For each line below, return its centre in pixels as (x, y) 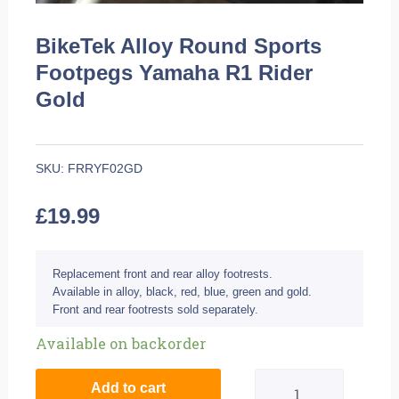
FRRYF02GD (106, 169)
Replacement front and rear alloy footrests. (163, 273)
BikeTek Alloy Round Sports (179, 45)
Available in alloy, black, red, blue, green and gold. (183, 291)
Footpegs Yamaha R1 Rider (175, 72)
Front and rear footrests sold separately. (156, 309)
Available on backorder (122, 344)
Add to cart (129, 387)
